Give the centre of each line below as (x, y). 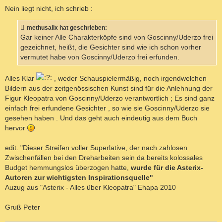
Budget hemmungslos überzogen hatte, (68, 167)
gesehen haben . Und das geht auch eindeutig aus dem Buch (101, 118)
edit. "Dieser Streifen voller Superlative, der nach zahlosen (96, 147)
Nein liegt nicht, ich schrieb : (49, 8)
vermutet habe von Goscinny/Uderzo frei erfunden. (100, 57)
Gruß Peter (23, 207)
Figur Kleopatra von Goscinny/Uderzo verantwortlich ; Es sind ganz (110, 98)
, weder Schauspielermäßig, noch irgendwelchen (129, 78)
